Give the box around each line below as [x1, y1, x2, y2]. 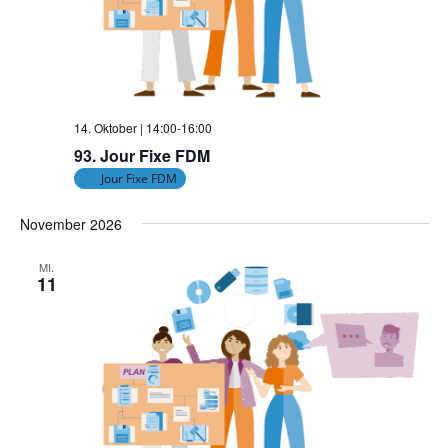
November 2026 [19, 213, 122, 234]
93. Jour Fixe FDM [73, 143, 210, 167]
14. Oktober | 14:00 [73, 118, 177, 136]
